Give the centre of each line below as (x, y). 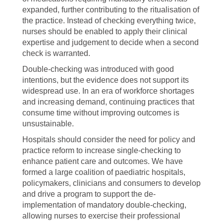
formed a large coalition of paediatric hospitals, (104, 172)
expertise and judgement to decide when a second (111, 42)
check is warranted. (56, 53)
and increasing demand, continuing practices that (108, 102)
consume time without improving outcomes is (101, 113)
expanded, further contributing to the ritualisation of (111, 10)
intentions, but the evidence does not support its (106, 80)
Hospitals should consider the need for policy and (109, 139)
